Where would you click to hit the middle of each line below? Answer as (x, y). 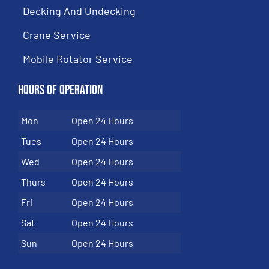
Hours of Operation (60, 91)
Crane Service (57, 35)
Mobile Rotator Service (78, 59)
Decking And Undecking (79, 11)
